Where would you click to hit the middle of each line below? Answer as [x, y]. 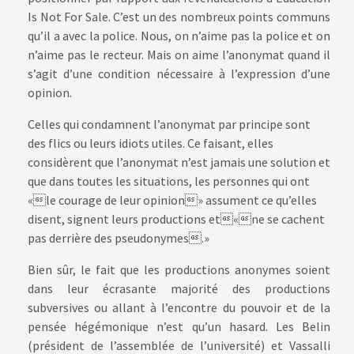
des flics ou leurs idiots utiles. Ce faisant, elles [151, 143]
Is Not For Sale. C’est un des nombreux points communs [179, 17]
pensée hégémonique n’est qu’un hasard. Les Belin [179, 326]
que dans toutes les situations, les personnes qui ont [169, 181]
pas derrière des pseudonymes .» [119, 238]
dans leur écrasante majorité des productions [179, 288]
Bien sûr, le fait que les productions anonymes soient [179, 269]
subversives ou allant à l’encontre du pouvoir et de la [179, 307]
